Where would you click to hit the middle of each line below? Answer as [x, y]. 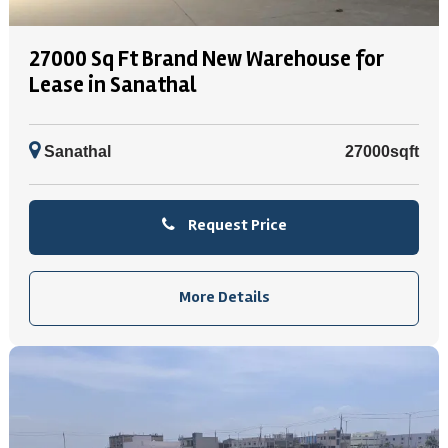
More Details [224, 297]
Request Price [235, 225]
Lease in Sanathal [112, 85]
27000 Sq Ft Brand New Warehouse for [206, 59]
